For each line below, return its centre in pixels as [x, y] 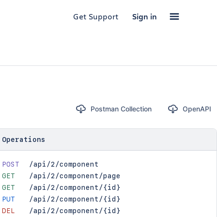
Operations [23, 139]
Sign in [145, 16]
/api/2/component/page [75, 176]
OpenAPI [197, 109]
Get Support [96, 16]
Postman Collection [121, 109]
